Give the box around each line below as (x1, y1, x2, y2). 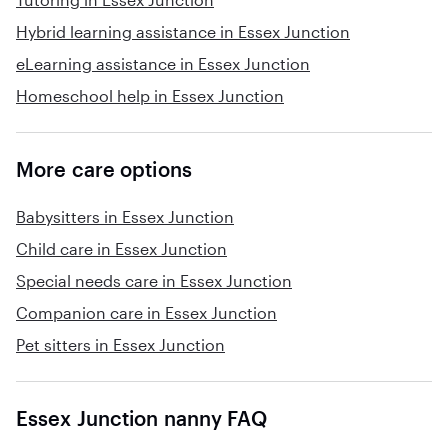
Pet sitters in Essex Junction (16, 335, 225, 354)
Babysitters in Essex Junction (16, 207, 234, 226)
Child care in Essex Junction (16, 239, 227, 258)
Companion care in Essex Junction (16, 303, 277, 322)
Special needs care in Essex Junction (16, 271, 292, 290)
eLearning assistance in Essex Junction (16, 54, 310, 73)
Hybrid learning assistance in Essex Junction (16, 22, 350, 41)
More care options (16, 157, 192, 181)
